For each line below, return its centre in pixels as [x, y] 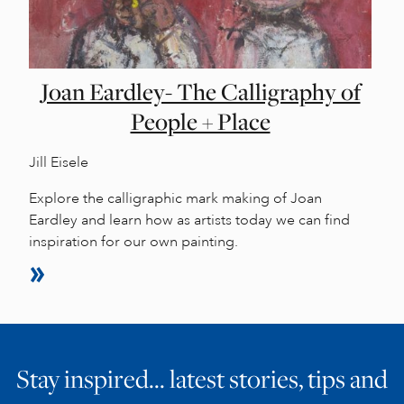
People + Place [200, 121]
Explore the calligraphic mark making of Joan [175, 198]
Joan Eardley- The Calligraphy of [200, 92]
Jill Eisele [59, 162]
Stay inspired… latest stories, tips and [202, 378]
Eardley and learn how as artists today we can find [189, 220]
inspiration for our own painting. [133, 241]
